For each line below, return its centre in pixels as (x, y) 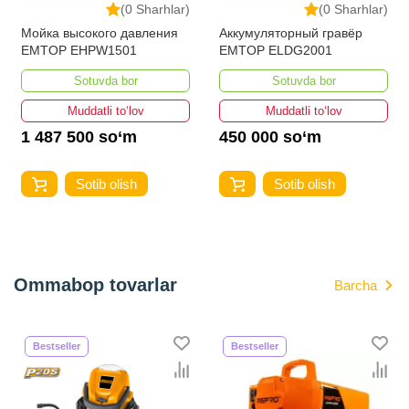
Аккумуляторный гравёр (291, 32)
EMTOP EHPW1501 (79, 50)
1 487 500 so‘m (79, 136)
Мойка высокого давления (100, 32)
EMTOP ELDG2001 (276, 50)
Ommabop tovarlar (95, 284)
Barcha (356, 285)
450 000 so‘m (270, 136)
